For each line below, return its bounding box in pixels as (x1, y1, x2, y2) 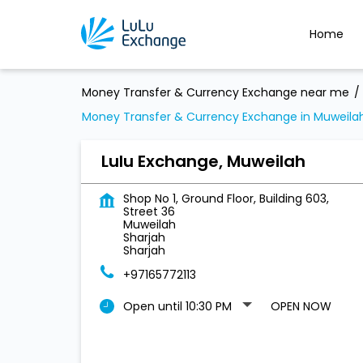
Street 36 (122, 203, 175, 220)
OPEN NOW (270, 298, 331, 314)
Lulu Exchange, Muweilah (100, 150, 305, 173)
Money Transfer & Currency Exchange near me (81, 84, 349, 100)
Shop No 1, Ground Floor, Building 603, (122, 190, 329, 207)
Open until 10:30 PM (122, 298, 232, 314)
